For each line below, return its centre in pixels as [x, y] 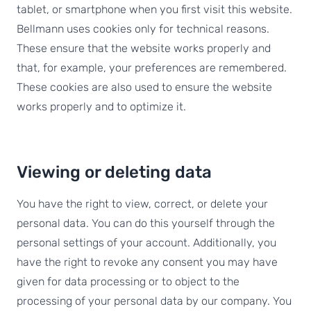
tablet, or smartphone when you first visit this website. [154, 9]
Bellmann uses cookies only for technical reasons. [143, 29]
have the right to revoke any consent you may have [147, 262]
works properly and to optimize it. [101, 107]
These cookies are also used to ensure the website [144, 87]
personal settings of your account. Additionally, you [146, 243]
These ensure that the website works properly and [144, 48]
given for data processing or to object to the [128, 281]
